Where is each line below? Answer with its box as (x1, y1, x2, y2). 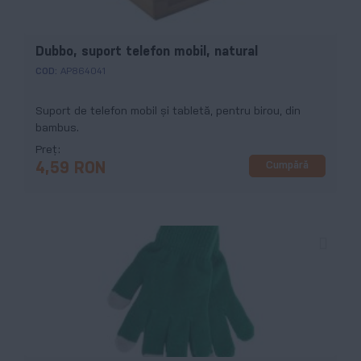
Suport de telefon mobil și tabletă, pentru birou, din (35, 106, 301, 117)
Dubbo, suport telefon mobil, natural (35, 45, 258, 58)
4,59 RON (35, 160, 106, 176)
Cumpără (266, 160, 309, 172)
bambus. (35, 122, 79, 134)
